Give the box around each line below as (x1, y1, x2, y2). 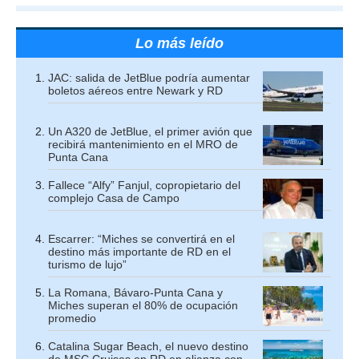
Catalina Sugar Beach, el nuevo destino (48, 340, 248, 353)
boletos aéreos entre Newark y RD (48, 84, 223, 97)
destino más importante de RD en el (48, 245, 231, 258)
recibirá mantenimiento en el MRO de (48, 138, 238, 151)
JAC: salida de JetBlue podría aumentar (48, 71, 250, 84)
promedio (48, 312, 96, 325)
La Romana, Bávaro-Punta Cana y (48, 286, 223, 299)
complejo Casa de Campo (48, 192, 179, 204)
